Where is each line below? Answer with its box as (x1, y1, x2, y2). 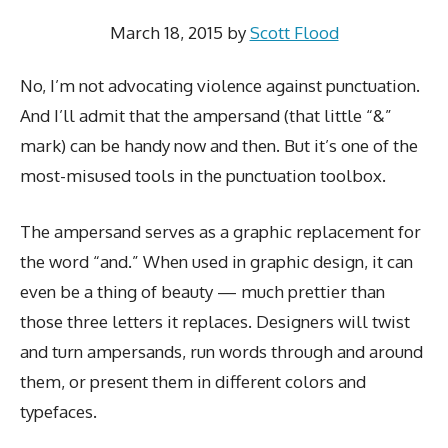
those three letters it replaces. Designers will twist (20, 310, 410, 332)
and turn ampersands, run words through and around (20, 340, 423, 362)
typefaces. (20, 400, 97, 422)
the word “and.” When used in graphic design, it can (20, 250, 413, 272)
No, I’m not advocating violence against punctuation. (20, 75, 420, 97)
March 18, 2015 (109, 21, 223, 43)
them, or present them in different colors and (20, 370, 366, 392)
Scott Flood (249, 21, 339, 43)
